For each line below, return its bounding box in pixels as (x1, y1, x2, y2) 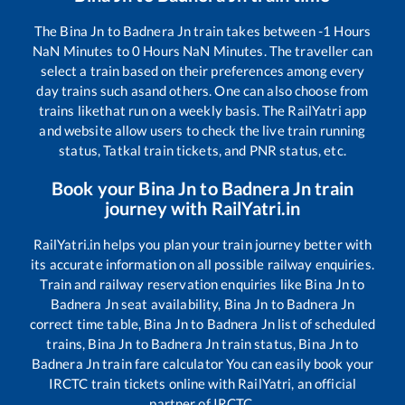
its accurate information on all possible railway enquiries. (31, 256, 374, 273)
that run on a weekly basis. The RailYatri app (99, 102, 367, 119)
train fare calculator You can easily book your (99, 355, 374, 372)
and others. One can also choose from (144, 82, 369, 99)
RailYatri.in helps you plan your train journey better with (33, 236, 372, 253)
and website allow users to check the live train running (39, 122, 366, 139)
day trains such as (36, 82, 145, 99)
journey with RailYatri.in (104, 197, 301, 220)
